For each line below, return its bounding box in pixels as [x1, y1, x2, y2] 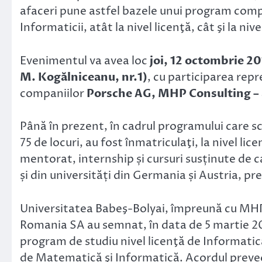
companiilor [20, 85, 87, 101]
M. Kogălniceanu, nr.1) [20, 69, 147, 85]
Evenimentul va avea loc [20, 53, 150, 68]
